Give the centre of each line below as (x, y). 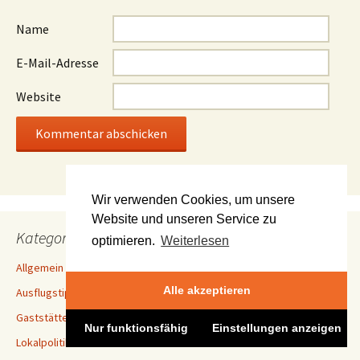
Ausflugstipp (47, 292)
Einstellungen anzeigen (277, 328)
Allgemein (40, 268)
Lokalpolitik (43, 342)
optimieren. (125, 240)
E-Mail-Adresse (57, 63)
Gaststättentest (55, 317)
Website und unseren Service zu (184, 219)
